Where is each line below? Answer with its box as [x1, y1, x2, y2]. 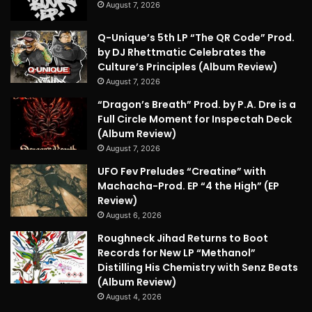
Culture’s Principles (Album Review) [97, 59, 278, 74]
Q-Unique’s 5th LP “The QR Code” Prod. [97, 30, 295, 45]
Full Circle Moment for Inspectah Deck [97, 111, 292, 126]
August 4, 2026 [106, 291, 162, 302]
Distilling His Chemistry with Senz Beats [97, 260, 298, 274]
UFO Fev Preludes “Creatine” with [97, 164, 266, 178]
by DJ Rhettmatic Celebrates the [97, 45, 266, 59]
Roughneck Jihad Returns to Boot [97, 231, 268, 245]
